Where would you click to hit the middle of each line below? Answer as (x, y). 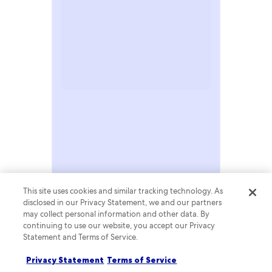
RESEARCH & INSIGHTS (93, 87)
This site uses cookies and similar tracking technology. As (123, 191)
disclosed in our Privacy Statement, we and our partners (123, 202)
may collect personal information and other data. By (117, 214)
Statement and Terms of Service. (81, 237)
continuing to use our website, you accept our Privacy (119, 226)
